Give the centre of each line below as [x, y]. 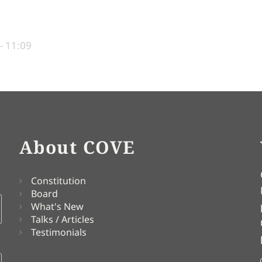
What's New [57, 206]
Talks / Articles [62, 219]
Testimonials [58, 232]
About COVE [77, 147]
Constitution [58, 181]
